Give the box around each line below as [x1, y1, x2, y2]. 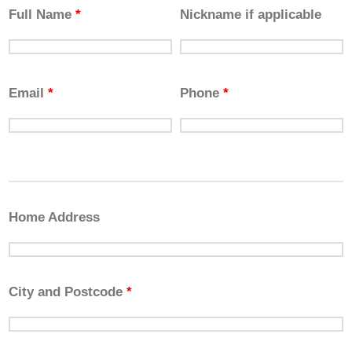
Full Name [9, 7, 76, 23]
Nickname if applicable [180, 7, 322, 23]
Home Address [9, 209, 101, 225]
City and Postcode [9, 284, 127, 299]
